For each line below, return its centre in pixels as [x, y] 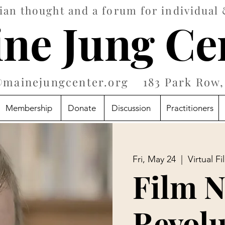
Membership [29, 108]
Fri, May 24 [154, 159]
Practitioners [190, 108]
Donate [82, 108]
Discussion [131, 108]
